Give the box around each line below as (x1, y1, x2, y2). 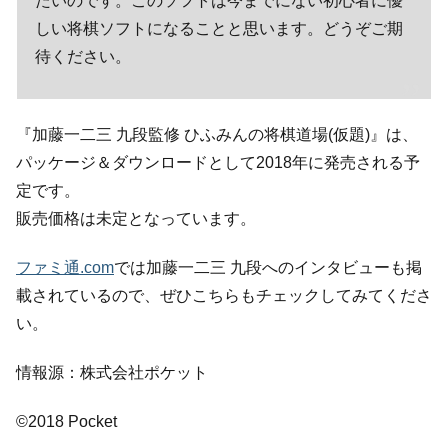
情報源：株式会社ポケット (16, 363, 208, 381)
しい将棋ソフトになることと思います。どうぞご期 (35, 19, 403, 37)
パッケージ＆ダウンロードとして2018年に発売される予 (16, 154, 420, 172)
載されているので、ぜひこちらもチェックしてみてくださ (16, 287, 432, 305)
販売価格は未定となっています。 (16, 210, 256, 228)
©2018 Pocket (16, 412, 117, 430)
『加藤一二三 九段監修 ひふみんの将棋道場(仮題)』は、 (16, 126, 418, 144)
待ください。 (35, 47, 131, 65)
